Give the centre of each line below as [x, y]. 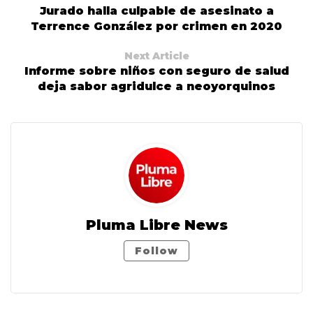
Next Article [156, 56]
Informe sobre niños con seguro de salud [156, 71]
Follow [156, 251]
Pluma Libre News [156, 225]
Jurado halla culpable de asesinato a [156, 11]
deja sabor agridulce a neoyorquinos [156, 87]
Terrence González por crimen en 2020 [156, 27]
